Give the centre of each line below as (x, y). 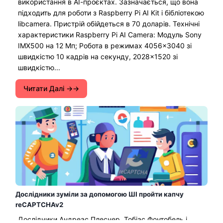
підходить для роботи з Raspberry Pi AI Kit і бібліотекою (111, 12)
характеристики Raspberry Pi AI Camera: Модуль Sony (110, 34)
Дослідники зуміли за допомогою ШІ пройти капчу (100, 194)
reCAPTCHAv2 (39, 204)
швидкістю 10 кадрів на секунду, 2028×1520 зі (98, 56)
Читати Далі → (48, 88)
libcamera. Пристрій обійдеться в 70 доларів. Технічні (109, 23)
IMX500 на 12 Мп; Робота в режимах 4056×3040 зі (105, 45)
